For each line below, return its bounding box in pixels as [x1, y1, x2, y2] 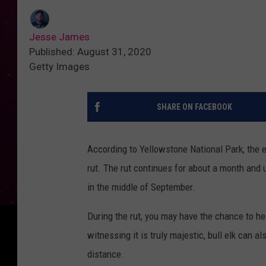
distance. [87, 248, 124, 260]
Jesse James [29, 30, 90, 43]
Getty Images [29, 60, 90, 72]
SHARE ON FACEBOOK [156, 102, 232, 112]
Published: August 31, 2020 [29, 45, 151, 58]
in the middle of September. [87, 180, 195, 193]
